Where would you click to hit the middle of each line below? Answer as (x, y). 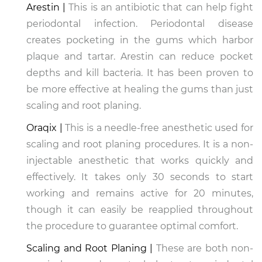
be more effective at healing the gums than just (140, 89)
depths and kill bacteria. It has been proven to (140, 73)
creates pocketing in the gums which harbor (140, 40)
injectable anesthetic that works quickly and (140, 161)
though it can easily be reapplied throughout (140, 210)
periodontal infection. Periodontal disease (140, 24)
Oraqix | (44, 128)
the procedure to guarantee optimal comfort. (132, 226)
